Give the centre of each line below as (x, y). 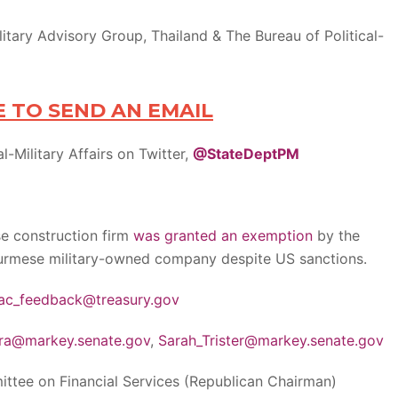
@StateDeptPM (246, 153)
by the (336, 235)
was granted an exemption (223, 235)
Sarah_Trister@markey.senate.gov (271, 340)
